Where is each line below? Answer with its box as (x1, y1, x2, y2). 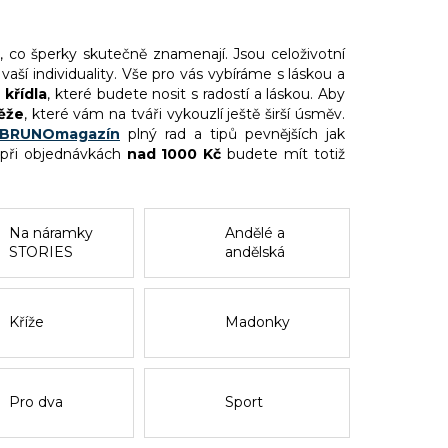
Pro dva (9, 393, 64, 412)
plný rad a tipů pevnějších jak (120, 124, 345, 143)
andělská (224, 242, 285, 261)
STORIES (9, 242, 74, 261)
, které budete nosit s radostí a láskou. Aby (47, 84, 345, 103)
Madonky (224, 313, 290, 332)
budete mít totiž (221, 144, 346, 163)
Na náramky (9, 223, 94, 242)
